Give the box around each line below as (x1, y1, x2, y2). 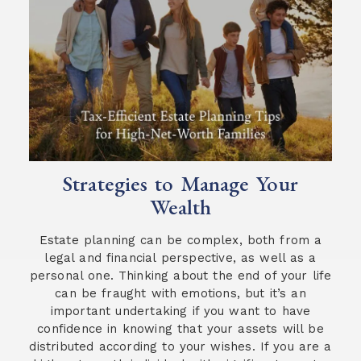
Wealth (149, 193, 212, 222)
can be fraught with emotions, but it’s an (55, 286, 306, 301)
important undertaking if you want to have (50, 304, 311, 319)
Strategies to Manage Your (63, 169, 298, 198)
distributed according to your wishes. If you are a (29, 339, 332, 355)
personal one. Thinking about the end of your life (29, 268, 332, 284)
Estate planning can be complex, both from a (39, 233, 322, 248)
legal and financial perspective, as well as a (44, 251, 317, 266)
